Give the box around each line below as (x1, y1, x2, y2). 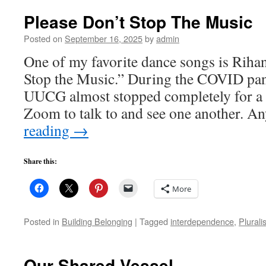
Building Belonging (62, 215, 132, 227)
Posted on (24, 32, 62, 45)
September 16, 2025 (65, 32, 142, 45)
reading (24, 120, 73, 140)
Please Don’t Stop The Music (24, 9, 253, 34)
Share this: (24, 156, 57, 166)
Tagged (140, 215, 168, 227)
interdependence (170, 215, 234, 227)
